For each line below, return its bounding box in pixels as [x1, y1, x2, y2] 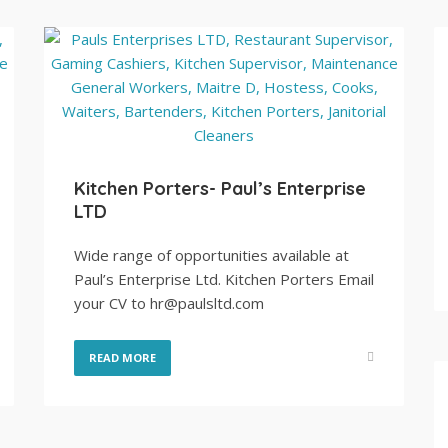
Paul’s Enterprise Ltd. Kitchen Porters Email [74, 269, 374, 289]
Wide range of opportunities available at [74, 245, 349, 265]
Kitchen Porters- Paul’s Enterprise [74, 177, 366, 200]
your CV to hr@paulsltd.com [74, 293, 264, 313]
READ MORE [89, 350, 156, 365]
